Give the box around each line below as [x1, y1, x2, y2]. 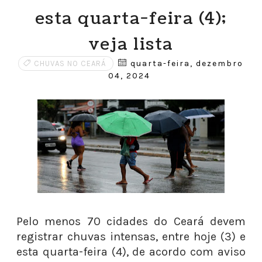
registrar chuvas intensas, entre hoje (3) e [16, 230, 246, 243]
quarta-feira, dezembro [127, 58, 244, 68]
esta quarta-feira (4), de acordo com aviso [16, 245, 246, 258]
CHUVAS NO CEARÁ [34, 59, 106, 68]
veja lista [88, 33, 174, 56]
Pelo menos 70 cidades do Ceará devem [16, 215, 246, 228]
